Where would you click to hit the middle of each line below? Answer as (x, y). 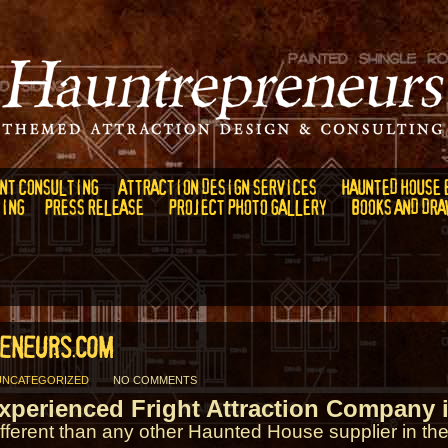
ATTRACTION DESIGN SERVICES (216, 187)
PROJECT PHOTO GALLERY (246, 207)
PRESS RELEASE (92, 207)
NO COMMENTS (155, 380)
